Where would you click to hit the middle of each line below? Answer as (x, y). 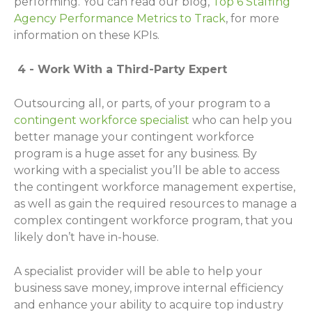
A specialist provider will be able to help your (138, 271)
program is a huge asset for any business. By (135, 153)
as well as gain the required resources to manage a (155, 203)
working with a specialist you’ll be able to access (147, 170)
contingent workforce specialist (102, 120)
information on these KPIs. (88, 35)
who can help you (241, 120)
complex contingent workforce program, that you (154, 220)
